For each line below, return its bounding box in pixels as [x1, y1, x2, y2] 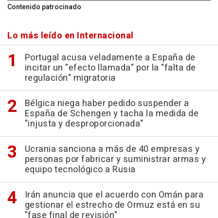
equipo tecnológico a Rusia [24, 163, 136, 176]
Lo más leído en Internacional [7, 29, 134, 42]
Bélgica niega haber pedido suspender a [24, 97, 189, 110]
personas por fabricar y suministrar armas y [24, 153, 206, 166]
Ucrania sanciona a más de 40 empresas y [24, 143, 200, 156]
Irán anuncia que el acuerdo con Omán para [24, 188, 203, 201]
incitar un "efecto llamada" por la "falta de [24, 61, 196, 74]
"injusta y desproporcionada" [24, 117, 144, 130]
